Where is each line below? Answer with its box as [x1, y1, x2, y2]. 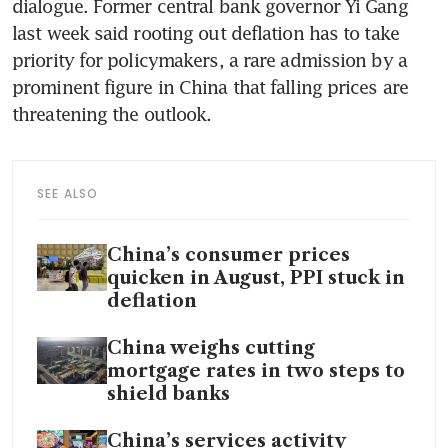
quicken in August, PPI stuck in [107, 267, 405, 290]
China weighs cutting [107, 337, 315, 360]
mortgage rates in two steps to [107, 360, 405, 383]
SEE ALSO [37, 185, 99, 203]
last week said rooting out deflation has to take [12, 22, 399, 45]
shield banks [107, 383, 230, 406]
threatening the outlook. [12, 103, 212, 126]
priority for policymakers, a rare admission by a [12, 49, 407, 72]
